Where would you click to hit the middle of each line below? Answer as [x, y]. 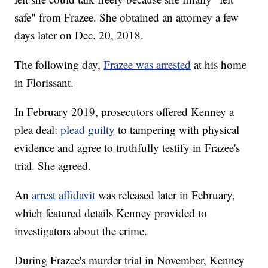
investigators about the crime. [81, 231]
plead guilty [88, 130]
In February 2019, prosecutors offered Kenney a [124, 112]
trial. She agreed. [53, 166]
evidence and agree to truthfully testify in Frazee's [127, 148]
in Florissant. [44, 83]
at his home [220, 65]
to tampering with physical [179, 130]
